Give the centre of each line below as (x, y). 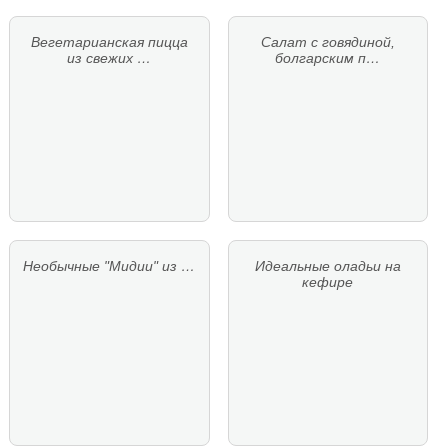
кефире (328, 282)
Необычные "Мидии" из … (109, 266)
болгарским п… (328, 58)
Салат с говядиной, (327, 42)
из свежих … (109, 58)
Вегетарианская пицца (109, 42)
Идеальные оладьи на (327, 266)
